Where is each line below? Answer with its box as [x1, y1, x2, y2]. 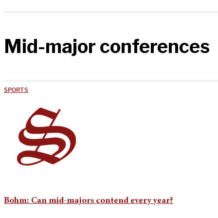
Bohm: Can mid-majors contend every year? [4, 196, 173, 205]
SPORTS [4, 86, 28, 93]
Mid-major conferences [4, 35, 210, 58]
